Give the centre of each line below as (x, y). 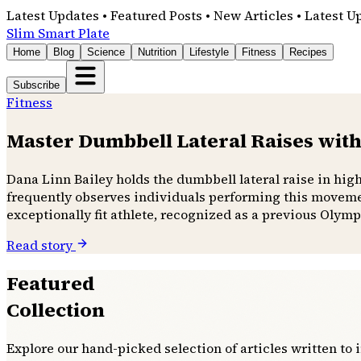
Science (106, 52)
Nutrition (157, 52)
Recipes (308, 52)
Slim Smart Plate (58, 33)
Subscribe (36, 85)
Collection (56, 309)
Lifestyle (209, 52)
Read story (41, 245)
